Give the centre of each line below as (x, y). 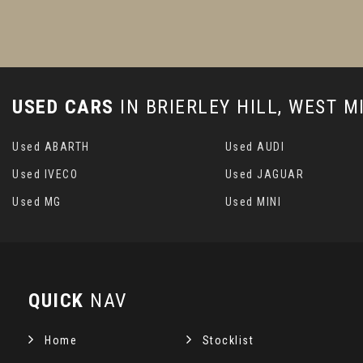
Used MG (37, 202)
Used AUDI (255, 147)
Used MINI (253, 202)
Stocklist (228, 340)
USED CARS (63, 107)
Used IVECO (45, 174)
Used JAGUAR (265, 174)
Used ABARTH (51, 147)
